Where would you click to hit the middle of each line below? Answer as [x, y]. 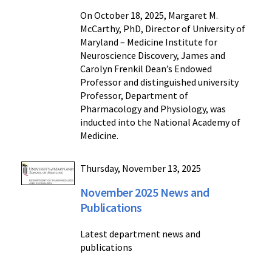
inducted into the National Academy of [160, 122]
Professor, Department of [134, 95]
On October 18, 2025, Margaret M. [149, 15]
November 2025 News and [144, 192]
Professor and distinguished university [159, 82]
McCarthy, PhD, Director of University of [162, 29]
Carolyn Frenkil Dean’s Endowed [146, 69]
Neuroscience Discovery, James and [152, 55]
